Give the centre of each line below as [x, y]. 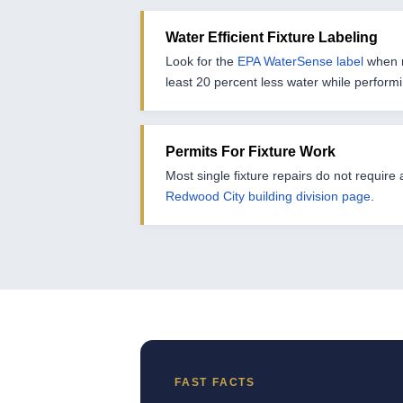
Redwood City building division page [268, 197]
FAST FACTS [215, 383]
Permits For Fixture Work [251, 152]
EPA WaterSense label [300, 62]
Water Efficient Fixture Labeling [272, 38]
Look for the [201, 62]
